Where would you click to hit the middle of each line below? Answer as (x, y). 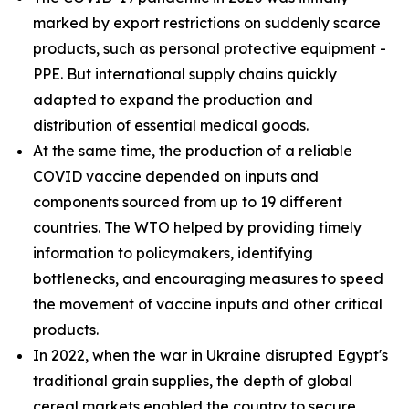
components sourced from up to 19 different (188, 202)
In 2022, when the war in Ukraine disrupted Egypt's (210, 355)
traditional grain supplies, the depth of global (193, 381)
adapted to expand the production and (173, 100)
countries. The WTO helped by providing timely (197, 227)
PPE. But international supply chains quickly (185, 74)
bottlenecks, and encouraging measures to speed (208, 278)
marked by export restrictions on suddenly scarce (207, 23)
